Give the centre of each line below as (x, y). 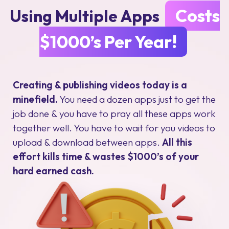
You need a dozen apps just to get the (137, 99)
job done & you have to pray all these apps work (114, 113)
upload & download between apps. (87, 142)
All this (177, 142)
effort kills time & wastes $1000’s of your (106, 156)
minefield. (35, 99)
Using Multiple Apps (86, 16)
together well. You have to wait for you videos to (114, 128)
